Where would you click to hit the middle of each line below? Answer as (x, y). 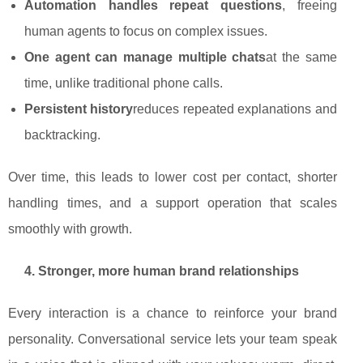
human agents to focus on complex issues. (146, 32)
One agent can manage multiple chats (145, 58)
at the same (301, 58)
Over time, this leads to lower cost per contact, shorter (173, 177)
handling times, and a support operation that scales (173, 203)
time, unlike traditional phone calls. (124, 83)
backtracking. (62, 135)
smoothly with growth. (70, 229)
